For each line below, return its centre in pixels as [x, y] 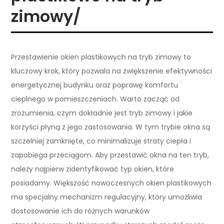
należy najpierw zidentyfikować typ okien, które [93, 169]
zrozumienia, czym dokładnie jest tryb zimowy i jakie [102, 113]
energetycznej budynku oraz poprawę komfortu [95, 85]
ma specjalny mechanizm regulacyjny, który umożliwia [107, 197]
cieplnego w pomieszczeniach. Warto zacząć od [95, 99]
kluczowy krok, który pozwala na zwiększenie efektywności [112, 71]
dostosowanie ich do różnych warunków [80, 211]
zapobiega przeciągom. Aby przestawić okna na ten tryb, [110, 155]
